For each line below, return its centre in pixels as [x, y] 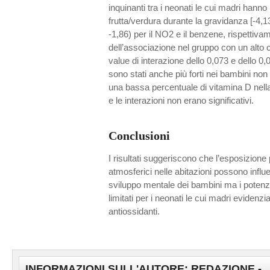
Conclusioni [139, 135]
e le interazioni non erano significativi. [181, 100]
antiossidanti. [134, 211]
